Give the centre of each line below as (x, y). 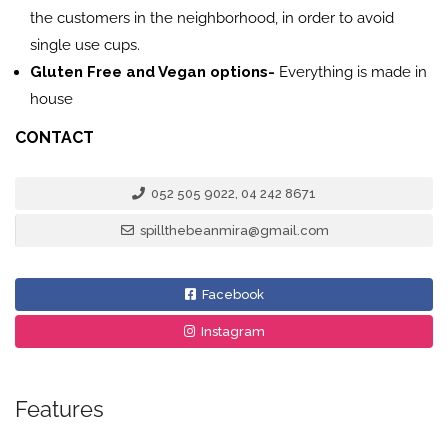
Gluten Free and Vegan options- (154, 72)
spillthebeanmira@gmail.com (232, 230)
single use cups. (85, 45)
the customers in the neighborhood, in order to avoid (212, 18)
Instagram (231, 331)
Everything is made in (353, 72)
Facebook (231, 294)
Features (59, 409)
